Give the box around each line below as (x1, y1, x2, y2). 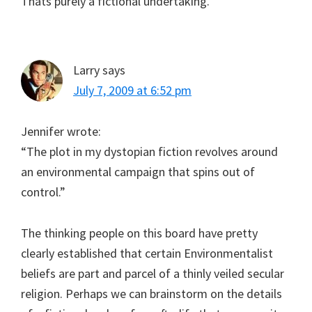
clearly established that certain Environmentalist (21, 244, 273, 261)
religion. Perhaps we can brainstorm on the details (21, 285, 282, 302)
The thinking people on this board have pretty (21, 224, 258, 241)
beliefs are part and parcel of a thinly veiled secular (21, 265, 284, 281)
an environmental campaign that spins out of (21, 163, 255, 180)
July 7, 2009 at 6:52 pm (73, 81, 192, 98)
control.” (21, 183, 65, 200)
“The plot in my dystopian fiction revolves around (21, 143, 278, 159)
